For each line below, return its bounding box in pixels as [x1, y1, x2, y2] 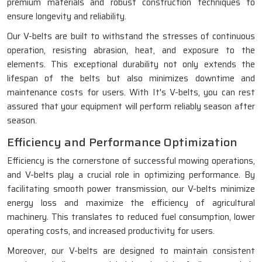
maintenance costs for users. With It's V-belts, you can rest [7, 85, 255, 99]
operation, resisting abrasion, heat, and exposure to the [7, 43, 255, 57]
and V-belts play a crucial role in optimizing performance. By [7, 168, 255, 182]
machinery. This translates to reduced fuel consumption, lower [7, 210, 255, 224]
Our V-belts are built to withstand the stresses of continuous [7, 29, 255, 43]
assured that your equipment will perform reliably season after [7, 99, 255, 113]
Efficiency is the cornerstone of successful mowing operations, [7, 154, 255, 168]
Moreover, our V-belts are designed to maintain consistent [7, 244, 255, 258]
